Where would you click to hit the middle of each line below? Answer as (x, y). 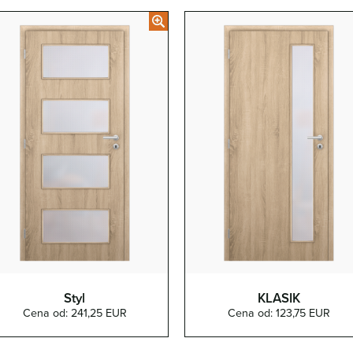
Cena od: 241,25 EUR (74, 312)
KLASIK (279, 297)
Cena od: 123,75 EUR (279, 312)
